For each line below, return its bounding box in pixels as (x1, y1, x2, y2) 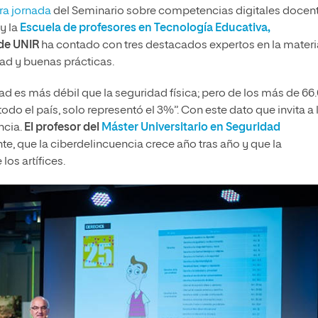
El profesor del (24, 122, 102, 134)
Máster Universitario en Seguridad (102, 122, 280, 134)
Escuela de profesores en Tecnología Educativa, (20, 23, 270, 35)
